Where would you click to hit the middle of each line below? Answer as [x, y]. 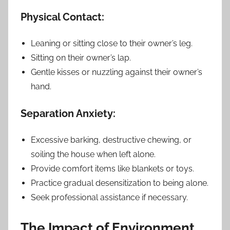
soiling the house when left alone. [93, 154]
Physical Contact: [62, 17]
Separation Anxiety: [68, 113]
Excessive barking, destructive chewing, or [111, 140]
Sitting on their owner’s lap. [81, 57]
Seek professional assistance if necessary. [109, 197]
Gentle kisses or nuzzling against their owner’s [117, 72]
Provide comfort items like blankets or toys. [112, 168]
